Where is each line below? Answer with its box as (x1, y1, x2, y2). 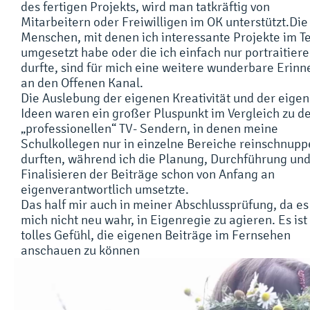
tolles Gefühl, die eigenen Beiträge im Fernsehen (21, 228, 291, 243)
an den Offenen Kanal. (21, 75, 143, 91)
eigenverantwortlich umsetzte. (21, 182, 189, 197)
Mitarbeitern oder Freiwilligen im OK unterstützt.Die (21, 15, 308, 30)
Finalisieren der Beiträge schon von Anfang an (21, 167, 275, 182)
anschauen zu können (21, 243, 140, 258)
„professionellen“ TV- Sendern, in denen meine (21, 121, 278, 136)
